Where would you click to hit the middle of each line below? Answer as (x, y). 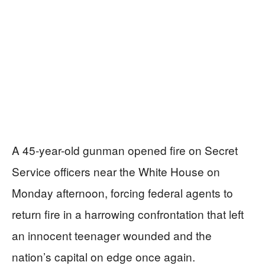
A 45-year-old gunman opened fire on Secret (125, 150)
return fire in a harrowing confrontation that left (128, 214)
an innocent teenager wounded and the (112, 235)
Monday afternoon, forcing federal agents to (122, 192)
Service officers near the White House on (116, 171)
